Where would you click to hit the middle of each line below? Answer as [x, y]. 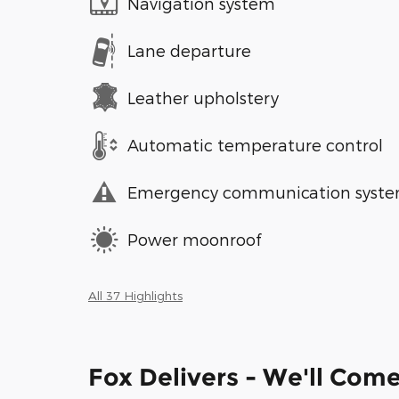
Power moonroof [194, 240]
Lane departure [189, 51]
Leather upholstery [203, 98]
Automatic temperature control [255, 145]
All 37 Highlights [135, 295]
